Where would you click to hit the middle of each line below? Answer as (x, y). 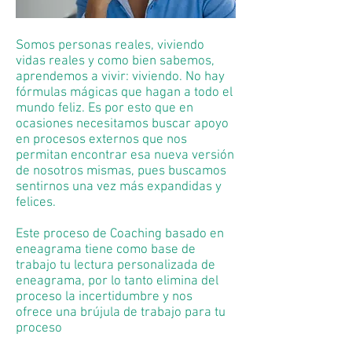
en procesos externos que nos (101, 140)
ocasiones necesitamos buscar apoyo (122, 124)
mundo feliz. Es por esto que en (104, 108)
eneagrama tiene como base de (106, 250)
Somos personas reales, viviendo (110, 46)
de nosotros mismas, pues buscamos (121, 171)
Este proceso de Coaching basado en (120, 234)
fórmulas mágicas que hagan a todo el (124, 93)
